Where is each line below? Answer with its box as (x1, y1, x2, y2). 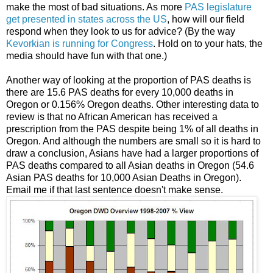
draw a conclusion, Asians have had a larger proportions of (6, 148, 258, 159)
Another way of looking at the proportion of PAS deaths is (6, 75, 251, 86)
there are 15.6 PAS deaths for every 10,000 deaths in (6, 87, 233, 98)
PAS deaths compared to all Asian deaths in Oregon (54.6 (6, 160, 254, 171)
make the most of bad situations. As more (6, 2, 185, 13)
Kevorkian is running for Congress (6, 38, 153, 49)
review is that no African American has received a (6, 112, 218, 122)
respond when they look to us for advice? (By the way (6, 26, 235, 37)
